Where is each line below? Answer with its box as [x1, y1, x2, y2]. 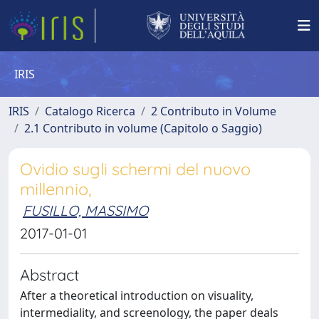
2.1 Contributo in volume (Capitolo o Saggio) [24, 120, 262, 136]
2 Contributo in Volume [151, 103, 276, 119]
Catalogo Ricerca [45, 103, 135, 119]
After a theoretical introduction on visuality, [20, 288, 253, 303]
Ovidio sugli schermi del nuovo [20, 159, 251, 179]
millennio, [20, 179, 92, 199]
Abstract [20, 265, 79, 284]
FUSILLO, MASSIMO [23, 202, 148, 219]
